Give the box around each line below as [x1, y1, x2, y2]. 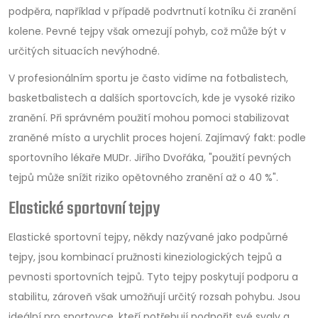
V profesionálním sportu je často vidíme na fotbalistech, [9, 71, 288, 85]
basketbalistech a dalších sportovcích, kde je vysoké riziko [9, 91, 295, 105]
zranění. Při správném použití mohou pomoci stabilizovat [9, 111, 290, 125]
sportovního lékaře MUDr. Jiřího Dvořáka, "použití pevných [9, 150, 291, 165]
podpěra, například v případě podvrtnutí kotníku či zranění [9, 4, 296, 18]
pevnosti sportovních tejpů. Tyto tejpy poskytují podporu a [9, 270, 298, 284]
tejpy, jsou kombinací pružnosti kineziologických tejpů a [9, 250, 282, 264]
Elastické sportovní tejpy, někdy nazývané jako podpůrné [9, 230, 288, 244]
